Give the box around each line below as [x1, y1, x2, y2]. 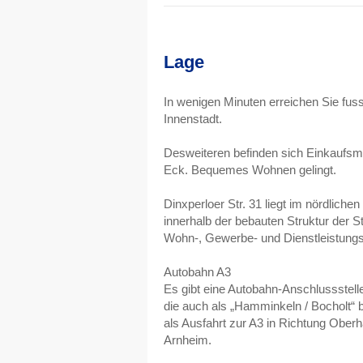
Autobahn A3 [164, 265, 231, 279]
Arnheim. [164, 333, 211, 347]
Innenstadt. [164, 112, 222, 126]
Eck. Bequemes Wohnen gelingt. [164, 163, 336, 177]
